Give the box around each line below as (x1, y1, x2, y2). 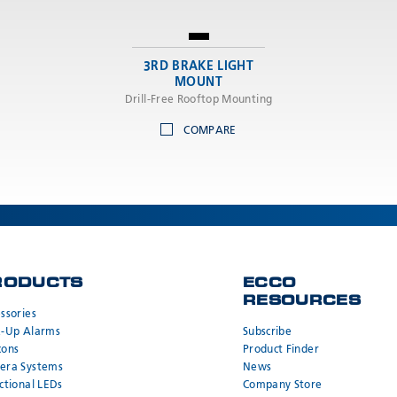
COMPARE (183, 126, 237, 137)
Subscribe (243, 327, 292, 339)
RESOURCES (243, 295, 362, 308)
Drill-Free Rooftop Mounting (124, 95, 273, 106)
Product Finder (243, 345, 319, 356)
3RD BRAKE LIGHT (143, 60, 254, 74)
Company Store (243, 380, 323, 392)
